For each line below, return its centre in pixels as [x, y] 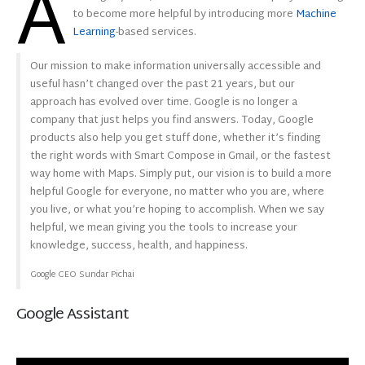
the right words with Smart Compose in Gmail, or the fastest [180, 156]
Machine [316, 14]
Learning [94, 32]
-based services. [156, 32]
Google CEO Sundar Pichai [82, 275]
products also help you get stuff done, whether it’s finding [175, 138]
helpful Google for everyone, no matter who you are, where [177, 192]
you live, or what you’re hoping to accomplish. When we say [177, 210]
